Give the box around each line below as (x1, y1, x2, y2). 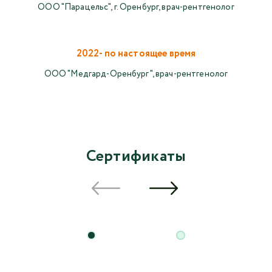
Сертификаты (86, 144, 186, 169)
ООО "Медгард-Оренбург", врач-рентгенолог (44, 68, 228, 81)
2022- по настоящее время (76, 47, 196, 61)
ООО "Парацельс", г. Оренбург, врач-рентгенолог (38, 1, 234, 14)
